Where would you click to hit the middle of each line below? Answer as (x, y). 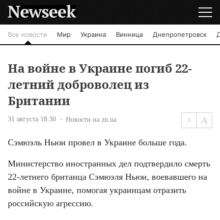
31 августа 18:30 (32, 119)
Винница (129, 35)
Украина (93, 35)
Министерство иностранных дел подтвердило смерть (109, 164)
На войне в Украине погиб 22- (100, 68)
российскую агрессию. (51, 204)
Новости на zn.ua (91, 119)
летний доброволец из (79, 84)
